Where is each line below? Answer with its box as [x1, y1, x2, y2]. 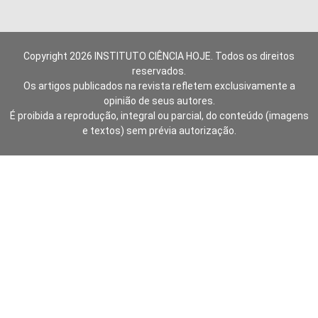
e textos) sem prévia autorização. [82, 124, 236, 136]
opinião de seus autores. [103, 94, 215, 106]
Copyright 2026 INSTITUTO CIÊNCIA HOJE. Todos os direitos [23, 50, 295, 62]
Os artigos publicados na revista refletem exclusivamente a [23, 79, 295, 92]
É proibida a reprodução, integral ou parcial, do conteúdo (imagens [9, 109, 309, 121]
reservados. [132, 65, 186, 77]
